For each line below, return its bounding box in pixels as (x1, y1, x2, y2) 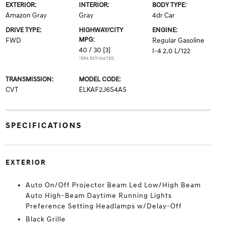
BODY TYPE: (152, 1, 187, 9)
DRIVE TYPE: (5, 26, 41, 34)
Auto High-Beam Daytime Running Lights (25, 191, 172, 200)
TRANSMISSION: (5, 75, 53, 83)
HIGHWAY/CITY (78, 26, 123, 34)
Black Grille (25, 215, 66, 223)
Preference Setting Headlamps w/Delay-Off (25, 202, 182, 210)
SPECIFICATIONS (5, 121, 82, 131)
